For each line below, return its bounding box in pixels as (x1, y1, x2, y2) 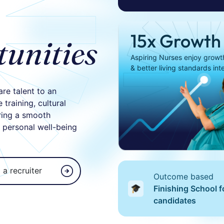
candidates (153, 195, 196, 206)
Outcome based (153, 171, 213, 182)
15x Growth (130, 29, 221, 52)
